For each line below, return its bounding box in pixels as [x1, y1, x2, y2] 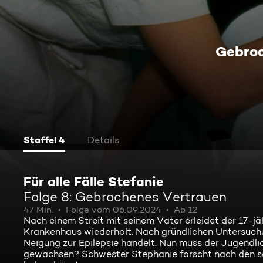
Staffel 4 [23, 134, 65, 146]
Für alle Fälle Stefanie [23, 173, 164, 190]
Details [87, 134, 119, 146]
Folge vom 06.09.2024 [66, 204, 161, 215]
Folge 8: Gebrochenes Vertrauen [23, 189, 227, 204]
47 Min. [23, 204, 53, 215]
